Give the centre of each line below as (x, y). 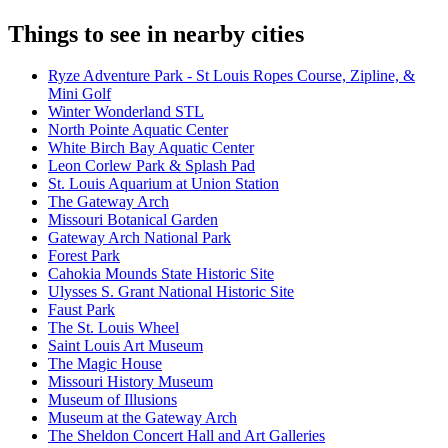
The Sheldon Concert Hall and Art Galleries (186, 436)
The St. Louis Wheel (113, 328)
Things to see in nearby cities (156, 33)
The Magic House (105, 364)
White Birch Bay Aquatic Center (151, 148)
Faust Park (81, 310)
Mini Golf (79, 94)
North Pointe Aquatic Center (138, 130)
